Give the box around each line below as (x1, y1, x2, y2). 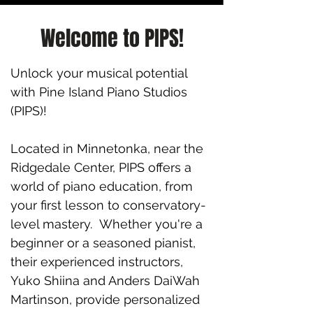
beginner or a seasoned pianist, (10, 235, 196, 250)
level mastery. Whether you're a (10, 217, 203, 231)
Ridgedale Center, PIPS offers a (10, 160, 191, 175)
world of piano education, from (10, 179, 193, 194)
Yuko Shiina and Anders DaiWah (10, 273, 200, 288)
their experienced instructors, (10, 254, 183, 269)
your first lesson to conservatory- (10, 198, 206, 212)
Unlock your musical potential (10, 66, 187, 80)
